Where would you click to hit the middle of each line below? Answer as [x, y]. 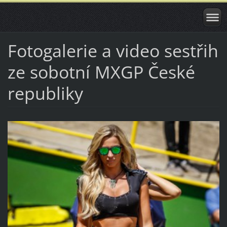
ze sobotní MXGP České [101, 72]
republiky [45, 93]
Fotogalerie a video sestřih [113, 50]
